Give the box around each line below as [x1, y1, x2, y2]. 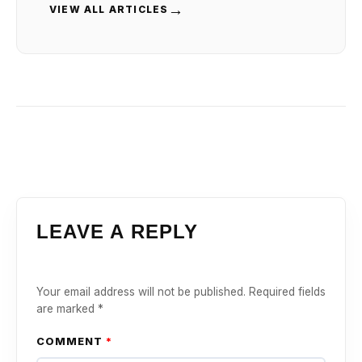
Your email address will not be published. [36, 284, 246, 298]
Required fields [249, 284, 326, 298]
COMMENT [36, 335, 107, 347]
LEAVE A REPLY [36, 220, 199, 242]
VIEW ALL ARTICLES [49, 2, 169, 15]
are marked [36, 301, 98, 315]
